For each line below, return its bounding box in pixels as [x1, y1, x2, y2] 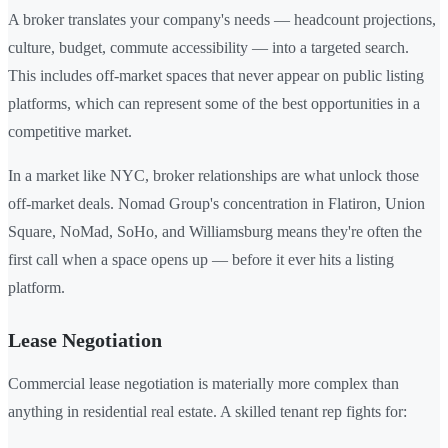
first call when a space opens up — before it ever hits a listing [8, 250, 394, 268]
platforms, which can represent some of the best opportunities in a [8, 94, 420, 112]
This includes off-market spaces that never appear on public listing [8, 66, 424, 84]
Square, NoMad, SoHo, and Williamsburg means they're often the [8, 222, 422, 240]
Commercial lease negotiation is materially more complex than [8, 374, 399, 392]
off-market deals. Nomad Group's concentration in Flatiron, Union [8, 194, 425, 212]
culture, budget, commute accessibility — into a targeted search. [8, 38, 409, 56]
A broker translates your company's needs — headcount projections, [8, 10, 436, 28]
